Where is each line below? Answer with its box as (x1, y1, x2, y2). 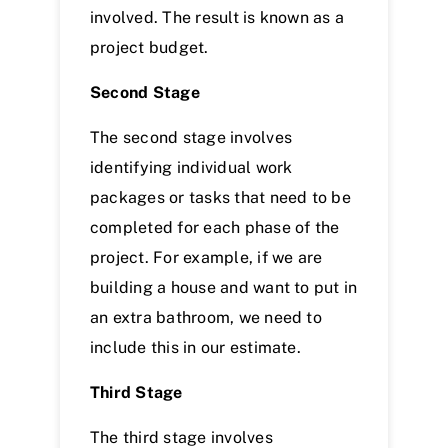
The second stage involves (90, 128, 293, 148)
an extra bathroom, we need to (90, 308, 322, 328)
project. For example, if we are (90, 248, 323, 268)
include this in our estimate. (90, 338, 301, 358)
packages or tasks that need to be (90, 188, 351, 208)
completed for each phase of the (90, 218, 340, 238)
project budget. (90, 38, 209, 58)
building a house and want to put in (90, 278, 358, 298)
